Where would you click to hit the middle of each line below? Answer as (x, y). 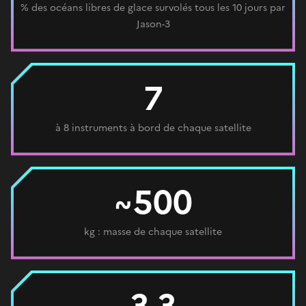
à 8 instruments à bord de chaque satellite (153, 128)
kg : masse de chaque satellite (153, 232)
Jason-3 (153, 24)
